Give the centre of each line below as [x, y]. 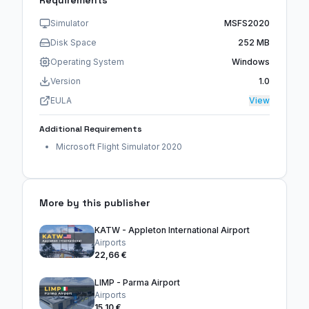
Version [66, 81]
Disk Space [73, 43]
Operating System [87, 62]
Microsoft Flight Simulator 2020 [119, 147]
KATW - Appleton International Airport [172, 230]
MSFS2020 [247, 23]
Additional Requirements [91, 129]
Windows [251, 62]
